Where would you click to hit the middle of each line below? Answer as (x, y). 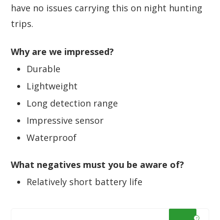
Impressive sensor (65, 120)
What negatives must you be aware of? (97, 164)
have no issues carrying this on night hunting (107, 8)
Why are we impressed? (62, 51)
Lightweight (52, 86)
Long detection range (72, 103)
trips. (22, 23)
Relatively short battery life (84, 181)
